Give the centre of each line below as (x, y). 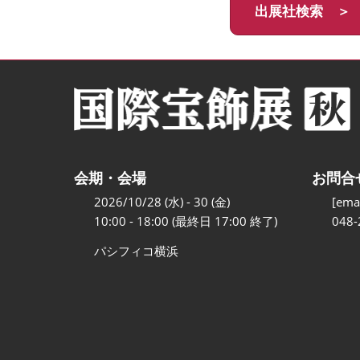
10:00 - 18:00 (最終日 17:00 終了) (186, 221)
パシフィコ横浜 (136, 251)
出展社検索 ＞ (302, 11)
